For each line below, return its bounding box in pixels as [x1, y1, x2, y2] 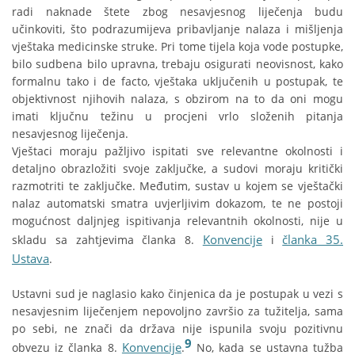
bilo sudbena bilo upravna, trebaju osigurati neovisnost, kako [12, 56, 343, 72]
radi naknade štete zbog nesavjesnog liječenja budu [12, 4, 343, 20]
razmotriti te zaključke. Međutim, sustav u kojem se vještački [12, 178, 343, 194]
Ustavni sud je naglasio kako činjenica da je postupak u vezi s [12, 286, 343, 302]
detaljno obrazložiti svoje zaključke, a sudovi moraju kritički [12, 161, 343, 177]
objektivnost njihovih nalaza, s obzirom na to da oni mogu [12, 91, 343, 107]
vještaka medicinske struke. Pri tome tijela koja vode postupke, [12, 39, 343, 55]
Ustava [12, 250, 49, 267]
